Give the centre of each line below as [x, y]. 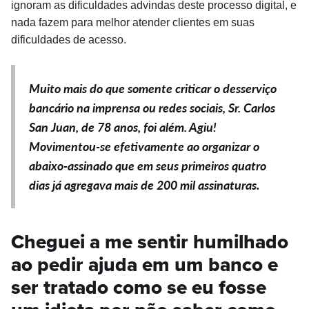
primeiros [207, 165]
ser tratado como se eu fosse [139, 287]
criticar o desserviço [226, 88]
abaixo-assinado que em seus [105, 165]
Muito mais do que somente [102, 88]
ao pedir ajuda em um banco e [144, 264]
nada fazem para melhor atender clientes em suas [133, 22]
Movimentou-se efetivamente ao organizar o [144, 146]
